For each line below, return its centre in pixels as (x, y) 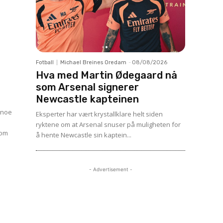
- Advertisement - (111, 169)
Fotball (45, 62)
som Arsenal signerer (87, 87)
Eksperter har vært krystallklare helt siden (99, 114)
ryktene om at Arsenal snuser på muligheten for (108, 124)
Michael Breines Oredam (93, 62)
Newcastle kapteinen (87, 99)
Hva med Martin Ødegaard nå (107, 75)
